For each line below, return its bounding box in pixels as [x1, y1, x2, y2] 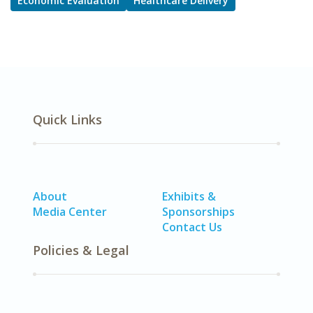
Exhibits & [162, 189, 216, 204]
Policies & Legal [33, 242, 129, 259]
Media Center [33, 204, 107, 219]
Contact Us [162, 219, 222, 235]
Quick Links [33, 111, 102, 128]
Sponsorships [162, 204, 235, 219]
